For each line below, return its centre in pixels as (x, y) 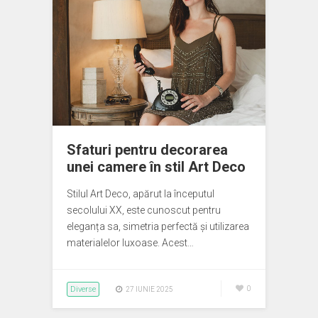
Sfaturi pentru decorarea (147, 150)
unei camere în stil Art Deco (156, 167)
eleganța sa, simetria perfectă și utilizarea (158, 226)
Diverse (83, 289)
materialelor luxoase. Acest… (130, 243)
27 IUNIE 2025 (149, 289)
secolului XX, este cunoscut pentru (144, 210)
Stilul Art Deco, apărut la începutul (141, 194)
